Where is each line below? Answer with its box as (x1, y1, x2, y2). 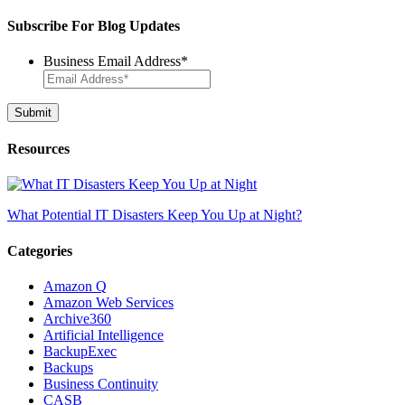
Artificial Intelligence (43, 326, 164, 343)
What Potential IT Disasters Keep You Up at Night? (7, 207, 302, 223)
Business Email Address (43, 52, 181, 69)
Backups (43, 359, 93, 375)
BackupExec (43, 343, 117, 359)
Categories (7, 242, 72, 259)
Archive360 (43, 310, 111, 326)
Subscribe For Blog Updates (7, 17, 180, 33)
